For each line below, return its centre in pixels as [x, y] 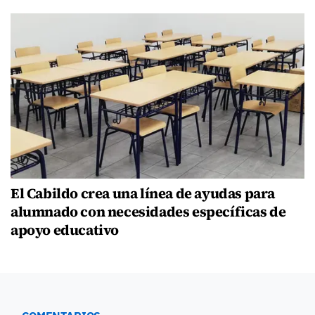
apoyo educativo [65, 230]
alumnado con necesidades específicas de [148, 211]
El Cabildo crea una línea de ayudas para [143, 193]
